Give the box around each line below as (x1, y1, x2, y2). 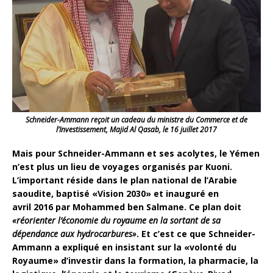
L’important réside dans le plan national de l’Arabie (12, 174, 237, 186)
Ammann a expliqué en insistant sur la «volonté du (12, 241, 236, 253)
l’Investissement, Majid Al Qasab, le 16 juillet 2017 (56, 124, 217, 135)
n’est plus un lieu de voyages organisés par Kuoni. (12, 160, 232, 172)
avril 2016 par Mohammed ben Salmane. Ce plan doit (12, 200, 241, 213)
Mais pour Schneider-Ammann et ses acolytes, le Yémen (12, 147, 260, 159)
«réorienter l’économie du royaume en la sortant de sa (12, 214, 221, 226)
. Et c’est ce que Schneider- (136, 227, 255, 239)
